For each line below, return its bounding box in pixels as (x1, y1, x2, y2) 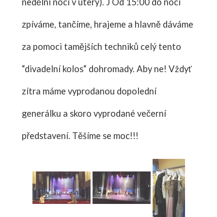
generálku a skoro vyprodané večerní (21, 108, 166, 119)
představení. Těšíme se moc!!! (21, 130, 139, 141)
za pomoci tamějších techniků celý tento (21, 41, 181, 52)
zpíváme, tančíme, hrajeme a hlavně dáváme (21, 18, 193, 30)
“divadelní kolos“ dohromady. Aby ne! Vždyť (21, 63, 192, 74)
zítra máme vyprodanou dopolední (21, 85, 156, 96)
